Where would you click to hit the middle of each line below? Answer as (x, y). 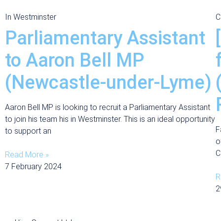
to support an (28, 131)
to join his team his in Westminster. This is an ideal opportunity (110, 119)
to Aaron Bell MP (74, 60)
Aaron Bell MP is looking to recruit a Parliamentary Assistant (108, 107)
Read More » (27, 155)
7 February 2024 (33, 166)
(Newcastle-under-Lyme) (108, 82)
